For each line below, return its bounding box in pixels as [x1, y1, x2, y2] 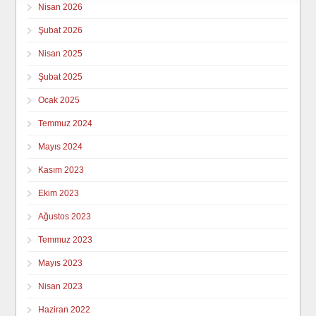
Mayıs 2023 [38, 257, 83, 268]
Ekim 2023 [38, 188, 80, 198]
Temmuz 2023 [38, 234, 93, 245]
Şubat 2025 [38, 71, 83, 82]
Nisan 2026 [38, 1, 83, 12]
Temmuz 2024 [38, 118, 93, 128]
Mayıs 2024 [38, 141, 83, 152]
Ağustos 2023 [38, 211, 92, 221]
